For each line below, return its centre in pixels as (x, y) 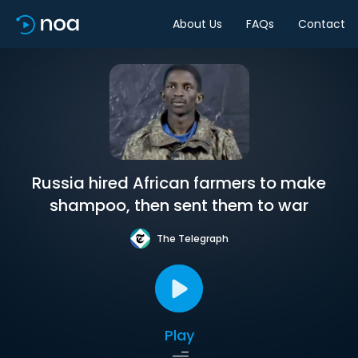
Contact (322, 24)
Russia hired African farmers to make (179, 183)
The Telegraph (192, 238)
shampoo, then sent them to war (179, 205)
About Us (197, 24)
